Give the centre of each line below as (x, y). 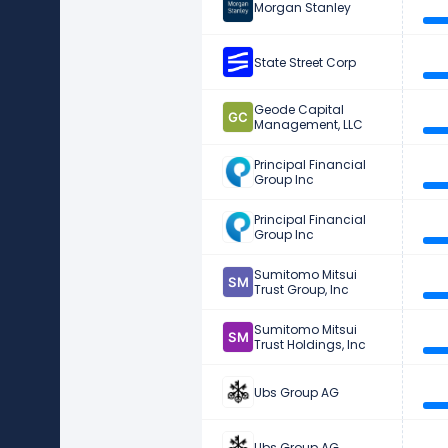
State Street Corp (305, 62)
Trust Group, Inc (301, 290)
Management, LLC (308, 125)
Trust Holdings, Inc (310, 345)
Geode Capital (299, 110)
